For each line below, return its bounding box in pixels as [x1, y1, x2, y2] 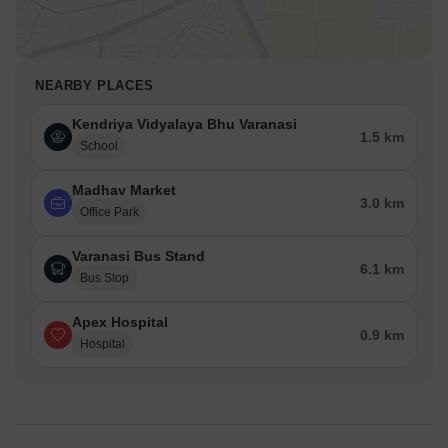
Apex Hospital [72, 314, 168, 331]
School [80, 139, 118, 154]
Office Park [80, 205, 139, 220]
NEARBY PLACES [35, 78, 154, 94]
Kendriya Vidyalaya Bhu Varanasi [72, 116, 297, 133]
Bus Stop [80, 271, 129, 286]
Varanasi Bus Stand [72, 248, 205, 265]
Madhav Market [72, 182, 176, 199]
